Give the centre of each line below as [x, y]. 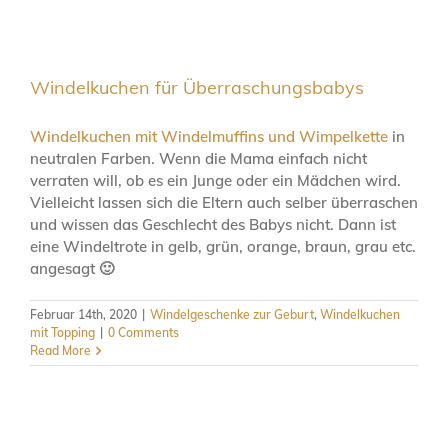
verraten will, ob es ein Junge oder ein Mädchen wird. [215, 180]
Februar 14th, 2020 [83, 314]
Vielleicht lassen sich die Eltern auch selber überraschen [224, 202]
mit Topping [62, 332]
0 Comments [143, 332]
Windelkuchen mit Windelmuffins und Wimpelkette [209, 136]
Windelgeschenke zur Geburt [232, 314]
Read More [60, 350]
